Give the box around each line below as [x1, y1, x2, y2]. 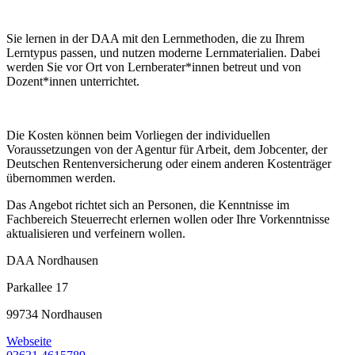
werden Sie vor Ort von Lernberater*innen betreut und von [6, 60, 301, 74]
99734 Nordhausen [6, 307, 102, 322]
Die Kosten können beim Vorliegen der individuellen [6, 128, 270, 143]
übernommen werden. [6, 171, 116, 185]
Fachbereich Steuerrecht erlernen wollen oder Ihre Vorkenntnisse [6, 212, 330, 227]
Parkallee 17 [6, 281, 68, 295]
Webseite [6, 334, 52, 349]
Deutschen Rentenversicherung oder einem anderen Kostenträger [6, 157, 331, 171]
